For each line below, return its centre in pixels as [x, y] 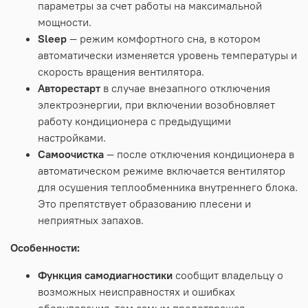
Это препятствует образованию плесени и [144, 203]
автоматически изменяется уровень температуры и [167, 55]
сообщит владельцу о [229, 275]
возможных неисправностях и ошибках [136, 291]
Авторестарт [69, 88]
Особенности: [45, 247]
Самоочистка [71, 154]
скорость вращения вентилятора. [121, 71]
